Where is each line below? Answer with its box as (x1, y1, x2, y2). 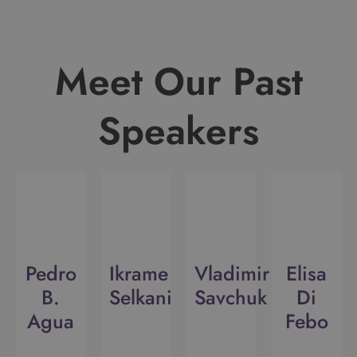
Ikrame (109, 258, 168, 288)
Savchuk (194, 282, 267, 312)
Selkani (109, 282, 172, 312)
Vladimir (194, 258, 269, 288)
